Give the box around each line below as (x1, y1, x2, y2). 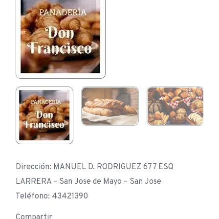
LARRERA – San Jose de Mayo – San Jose (16, 177, 161, 187)
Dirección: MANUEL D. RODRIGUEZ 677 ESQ (16, 162, 174, 172)
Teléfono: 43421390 (16, 192, 88, 201)
